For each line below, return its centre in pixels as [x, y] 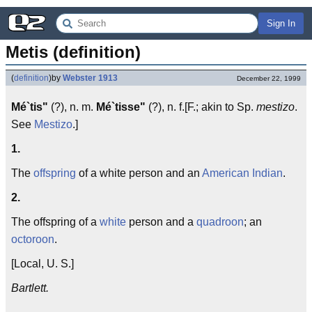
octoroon [33, 239]
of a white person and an [139, 173]
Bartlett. [30, 288]
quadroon [220, 222]
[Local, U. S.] [42, 264]
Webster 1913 [90, 78]
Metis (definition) [73, 52]
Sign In [281, 23]
